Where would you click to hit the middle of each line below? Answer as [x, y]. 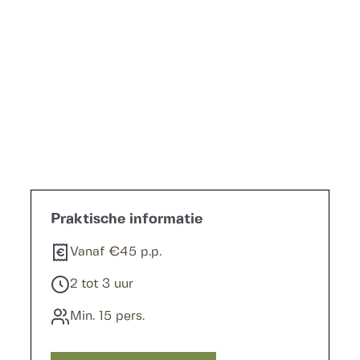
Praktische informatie [127, 219]
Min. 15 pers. [108, 316]
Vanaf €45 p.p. [116, 252]
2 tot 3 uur [102, 284]
